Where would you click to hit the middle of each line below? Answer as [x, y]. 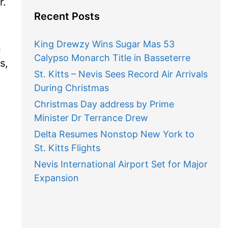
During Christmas [71, 88]
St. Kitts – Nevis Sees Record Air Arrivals [121, 74]
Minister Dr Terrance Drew [91, 118]
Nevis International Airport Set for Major [121, 164]
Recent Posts [67, 16]
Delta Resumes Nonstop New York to [114, 134]
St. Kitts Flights [67, 148]
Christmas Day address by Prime [104, 104]
